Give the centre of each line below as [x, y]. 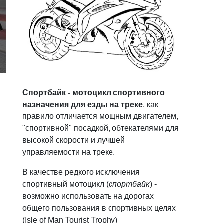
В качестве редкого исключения [81, 172]
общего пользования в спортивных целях [99, 208]
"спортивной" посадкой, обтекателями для [101, 128]
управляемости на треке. [69, 152]
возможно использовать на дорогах [88, 196]
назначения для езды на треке [83, 104]
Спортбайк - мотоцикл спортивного [94, 92]
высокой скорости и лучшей [74, 140]
